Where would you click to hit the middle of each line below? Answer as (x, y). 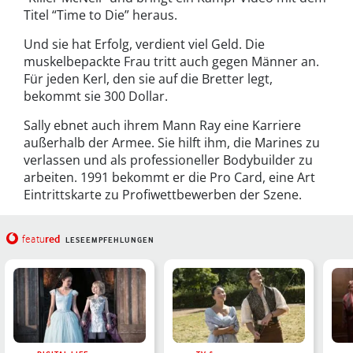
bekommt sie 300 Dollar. (96, 96)
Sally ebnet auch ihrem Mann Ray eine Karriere (162, 125)
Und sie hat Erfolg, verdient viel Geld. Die (144, 44)
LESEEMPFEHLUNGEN (110, 240)
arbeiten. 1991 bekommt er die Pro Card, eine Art (169, 177)
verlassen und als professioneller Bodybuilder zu (168, 160)
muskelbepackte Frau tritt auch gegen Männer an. (171, 61)
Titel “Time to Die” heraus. (100, 15)
